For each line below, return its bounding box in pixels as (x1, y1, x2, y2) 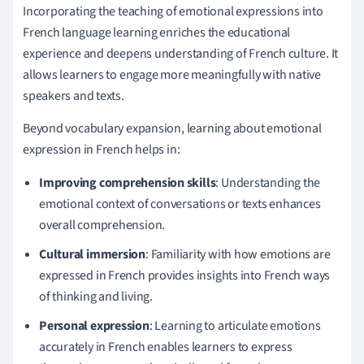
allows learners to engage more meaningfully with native (23, 65, 321, 84)
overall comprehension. (39, 215, 166, 234)
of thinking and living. (39, 287, 153, 305)
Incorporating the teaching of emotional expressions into (23, 2, 323, 20)
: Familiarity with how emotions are (145, 245, 331, 263)
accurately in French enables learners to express (39, 337, 292, 356)
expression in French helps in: (23, 140, 180, 158)
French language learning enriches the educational (23, 23, 291, 41)
